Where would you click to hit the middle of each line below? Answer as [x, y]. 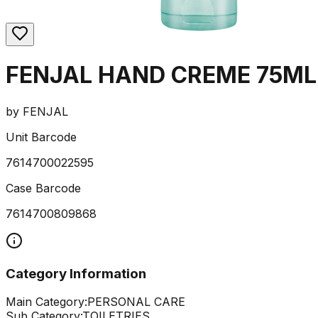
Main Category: [46, 302]
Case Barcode [43, 188]
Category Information [76, 273]
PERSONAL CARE [136, 302]
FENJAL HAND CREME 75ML [161, 75]
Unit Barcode [41, 137]
